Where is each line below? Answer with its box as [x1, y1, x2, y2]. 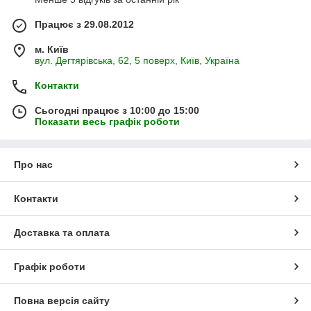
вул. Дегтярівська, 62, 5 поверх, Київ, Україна [35, 55, 239, 67]
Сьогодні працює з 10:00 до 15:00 [35, 105, 199, 117]
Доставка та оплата [14, 227, 110, 239]
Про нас [14, 159, 53, 171]
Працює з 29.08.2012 [35, 19, 134, 31]
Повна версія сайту [14, 295, 110, 307]
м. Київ [35, 44, 69, 56]
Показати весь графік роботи [35, 116, 180, 128]
